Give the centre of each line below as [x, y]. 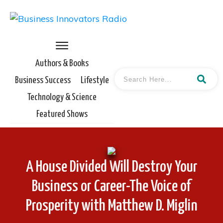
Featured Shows [62, 114]
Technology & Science [62, 97]
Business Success [43, 80]
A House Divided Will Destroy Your [111, 167]
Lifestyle [95, 80]
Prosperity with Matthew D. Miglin [111, 206]
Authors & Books [62, 63]
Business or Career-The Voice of [111, 186]
